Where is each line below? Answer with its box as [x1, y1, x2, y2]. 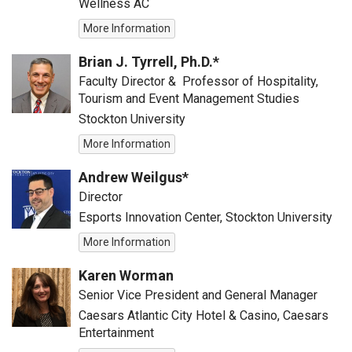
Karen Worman [79, 267, 174, 284]
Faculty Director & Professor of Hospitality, [79, 74, 318, 89]
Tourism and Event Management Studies [79, 91, 299, 106]
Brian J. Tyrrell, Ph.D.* [79, 53, 219, 70]
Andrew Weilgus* [79, 169, 189, 185]
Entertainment [79, 325, 154, 340]
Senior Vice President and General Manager [79, 288, 317, 302]
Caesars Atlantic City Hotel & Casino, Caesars [79, 308, 328, 323]
